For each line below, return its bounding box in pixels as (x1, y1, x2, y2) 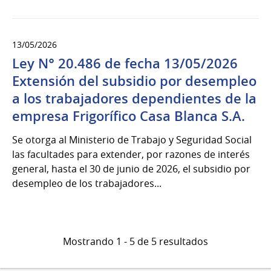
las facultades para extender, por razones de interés (12, 147, 250, 161)
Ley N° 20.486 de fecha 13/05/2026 (12, 54, 238, 73)
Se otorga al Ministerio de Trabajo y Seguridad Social (12, 132, 252, 146)
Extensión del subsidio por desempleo (12, 71, 256, 90)
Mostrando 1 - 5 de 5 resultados (63, 234, 208, 248)
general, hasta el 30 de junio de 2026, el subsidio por (12, 162, 250, 175)
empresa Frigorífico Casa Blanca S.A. (12, 106, 245, 125)
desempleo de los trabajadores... (12, 176, 162, 190)
